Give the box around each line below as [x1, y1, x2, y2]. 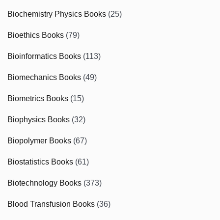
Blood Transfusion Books [7, 199, 95, 208]
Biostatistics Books [7, 157, 73, 166]
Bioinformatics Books [7, 52, 81, 60]
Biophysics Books [7, 115, 70, 124]
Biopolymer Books [7, 136, 71, 145]
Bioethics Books [7, 30, 64, 39]
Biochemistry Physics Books [7, 9, 106, 18]
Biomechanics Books [7, 73, 81, 82]
